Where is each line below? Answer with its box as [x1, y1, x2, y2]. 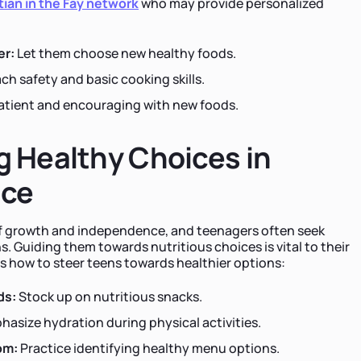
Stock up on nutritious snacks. [16, 287, 202, 305]
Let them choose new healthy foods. [15, 44, 236, 62]
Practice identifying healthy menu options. [18, 338, 280, 357]
